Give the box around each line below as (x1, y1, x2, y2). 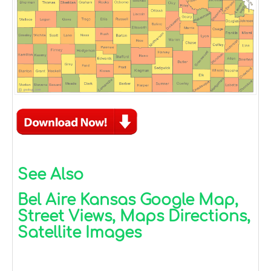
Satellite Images (18, 224, 142, 242)
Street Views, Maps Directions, (18, 208, 250, 226)
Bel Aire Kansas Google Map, (18, 192, 238, 209)
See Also (18, 166, 83, 184)
